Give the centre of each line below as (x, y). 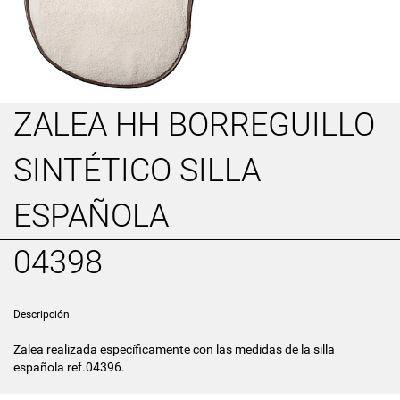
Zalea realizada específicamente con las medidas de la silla (174, 350)
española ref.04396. (69, 367)
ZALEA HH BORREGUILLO (194, 125)
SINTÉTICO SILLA (137, 171)
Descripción (42, 315)
